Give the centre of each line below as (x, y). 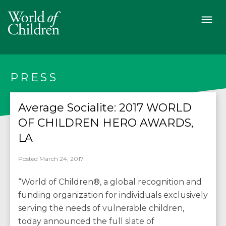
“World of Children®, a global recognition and (110, 182)
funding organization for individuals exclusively (113, 195)
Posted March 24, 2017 (51, 159)
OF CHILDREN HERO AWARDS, (106, 123)
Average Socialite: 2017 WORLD (105, 108)
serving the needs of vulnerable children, (101, 208)
